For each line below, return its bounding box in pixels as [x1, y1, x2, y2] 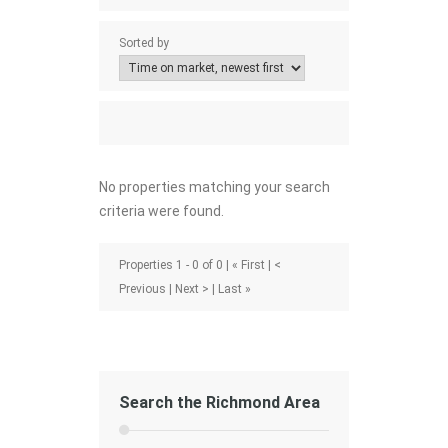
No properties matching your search [99, 178, 330, 195]
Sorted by [119, 35, 169, 50]
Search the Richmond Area [119, 392, 320, 412]
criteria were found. [99, 202, 224, 219]
